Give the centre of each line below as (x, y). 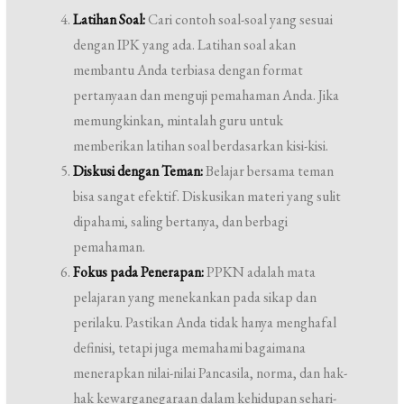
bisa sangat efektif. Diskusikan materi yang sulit (207, 196)
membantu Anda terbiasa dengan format (188, 70)
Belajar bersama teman (269, 171)
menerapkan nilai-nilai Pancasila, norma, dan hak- (211, 373)
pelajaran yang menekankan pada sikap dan (195, 297)
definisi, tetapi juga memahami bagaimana (190, 348)
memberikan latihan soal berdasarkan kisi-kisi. (201, 146)
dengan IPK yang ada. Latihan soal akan (185, 45)
